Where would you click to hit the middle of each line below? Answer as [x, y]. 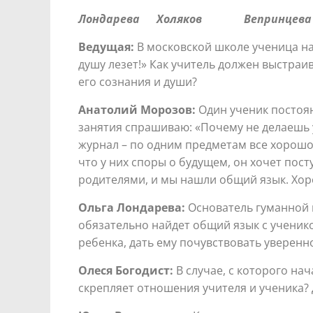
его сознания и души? [138, 81]
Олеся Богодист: [126, 270]
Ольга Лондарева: [132, 207]
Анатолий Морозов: [137, 109]
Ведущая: [106, 46]
